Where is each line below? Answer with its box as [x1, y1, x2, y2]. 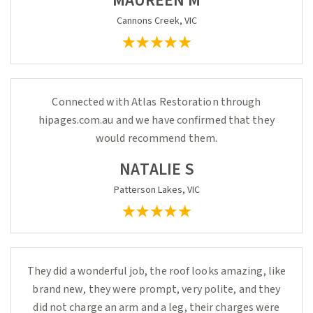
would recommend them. [95, 131, 218, 146]
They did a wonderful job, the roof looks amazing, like [27, 263, 286, 279]
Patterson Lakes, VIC [113, 183, 200, 197]
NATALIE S [119, 157, 194, 182]
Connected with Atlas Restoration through [52, 94, 261, 110]
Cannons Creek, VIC [116, 14, 197, 28]
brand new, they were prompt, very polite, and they [32, 282, 281, 297]
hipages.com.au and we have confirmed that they [38, 112, 275, 128]
